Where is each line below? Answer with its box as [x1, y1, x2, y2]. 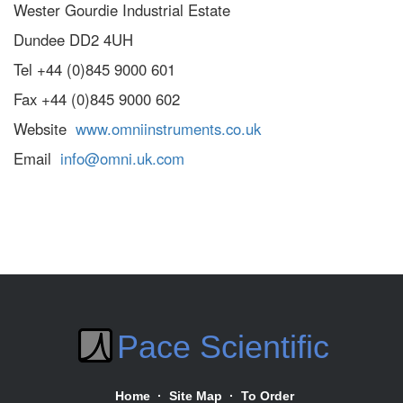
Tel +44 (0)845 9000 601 [13, 58, 175, 81]
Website [13, 118, 76, 140]
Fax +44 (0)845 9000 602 [13, 88, 180, 111]
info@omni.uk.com [60, 148, 184, 170]
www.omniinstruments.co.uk [76, 118, 261, 140]
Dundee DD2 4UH [13, 29, 133, 51]
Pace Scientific [117, 327, 329, 365]
